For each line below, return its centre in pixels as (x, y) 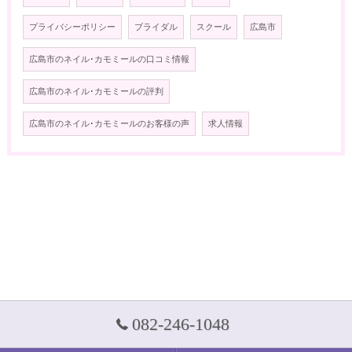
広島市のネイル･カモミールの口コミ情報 (109, 60)
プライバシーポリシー (72, 27)
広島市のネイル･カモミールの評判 (96, 92)
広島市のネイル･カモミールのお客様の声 (109, 124)
